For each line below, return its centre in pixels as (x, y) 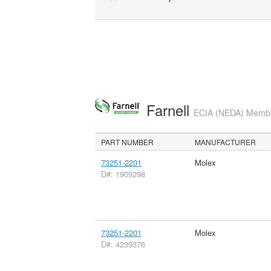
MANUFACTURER (226, 142)
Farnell (170, 110)
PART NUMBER (128, 142)
